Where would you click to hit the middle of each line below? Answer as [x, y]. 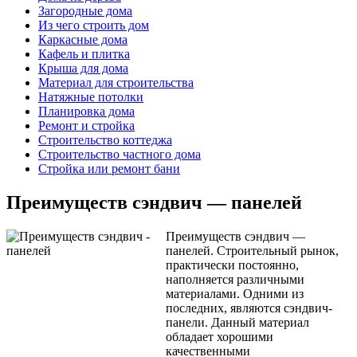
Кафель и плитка [84, 53]
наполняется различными [235, 279]
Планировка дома [86, 111]
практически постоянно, [232, 265]
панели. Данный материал [237, 322]
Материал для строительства [116, 82]
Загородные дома [85, 10]
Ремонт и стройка [86, 125]
